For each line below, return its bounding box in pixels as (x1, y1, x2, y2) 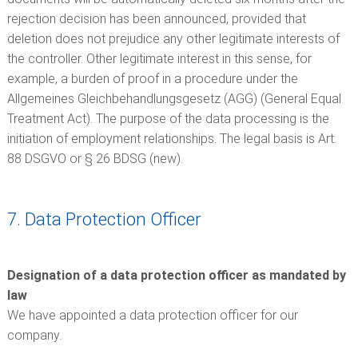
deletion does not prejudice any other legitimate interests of (6, 31, 340, 46)
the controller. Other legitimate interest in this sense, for (6, 51, 312, 66)
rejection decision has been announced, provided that (6, 11, 306, 26)
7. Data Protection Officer (6, 209, 201, 229)
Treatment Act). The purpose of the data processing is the (6, 111, 329, 126)
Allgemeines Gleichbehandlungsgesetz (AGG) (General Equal (6, 91, 341, 106)
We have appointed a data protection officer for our (6, 308, 298, 323)
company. (6, 328, 62, 343)
